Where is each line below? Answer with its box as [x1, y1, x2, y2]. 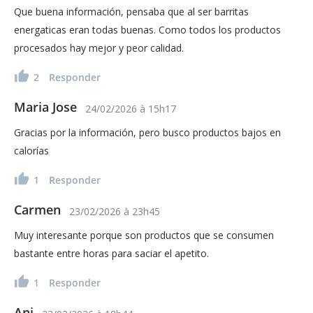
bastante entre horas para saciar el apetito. [14, 246, 209, 260]
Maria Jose [14, 98, 77, 115]
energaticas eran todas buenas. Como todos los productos [14, 22, 281, 36]
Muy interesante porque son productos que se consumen [14, 228, 274, 242]
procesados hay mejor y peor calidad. [14, 41, 184, 54]
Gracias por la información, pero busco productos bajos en [14, 125, 281, 139]
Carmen [14, 201, 61, 218]
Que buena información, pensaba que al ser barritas [14, 4, 249, 18]
